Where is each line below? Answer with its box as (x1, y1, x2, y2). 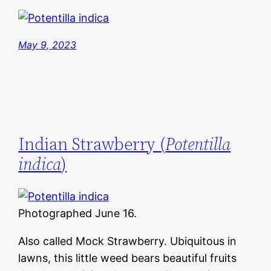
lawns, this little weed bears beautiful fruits (18, 252, 237, 265)
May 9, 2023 (18, 38, 77, 51)
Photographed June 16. (18, 207, 137, 220)
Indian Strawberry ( (18, 132, 166, 156)
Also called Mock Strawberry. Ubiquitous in (18, 235, 237, 248)
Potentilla (165, 132, 231, 156)
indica (18, 152, 62, 176)
